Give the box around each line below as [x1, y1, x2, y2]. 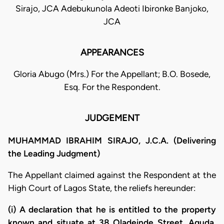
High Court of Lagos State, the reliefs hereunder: [8, 183, 195, 193]
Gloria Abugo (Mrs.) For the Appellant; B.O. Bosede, [13, 69, 210, 79]
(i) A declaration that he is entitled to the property [8, 204, 216, 215]
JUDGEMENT [84, 112, 139, 124]
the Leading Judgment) [8, 148, 100, 158]
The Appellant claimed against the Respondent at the [8, 170, 216, 180]
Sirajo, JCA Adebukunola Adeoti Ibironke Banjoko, [15, 3, 208, 14]
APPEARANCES [80, 47, 144, 58]
